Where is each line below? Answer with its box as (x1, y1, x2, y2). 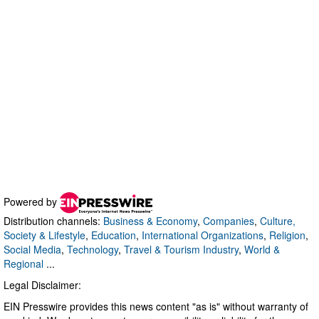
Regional (4, 256, 43, 271)
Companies (203, 213, 254, 228)
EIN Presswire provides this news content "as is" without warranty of (4, 298, 308, 313)
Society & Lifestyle (4, 227, 85, 242)
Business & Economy (103, 213, 197, 228)
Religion (269, 227, 305, 242)
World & (244, 241, 280, 256)
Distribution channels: (4, 213, 103, 228)
